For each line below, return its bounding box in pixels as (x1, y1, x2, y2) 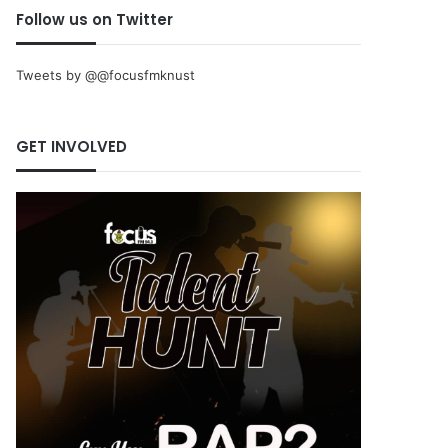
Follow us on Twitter (16, 8, 174, 30)
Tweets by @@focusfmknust (16, 66, 196, 83)
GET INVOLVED (16, 135, 128, 157)
